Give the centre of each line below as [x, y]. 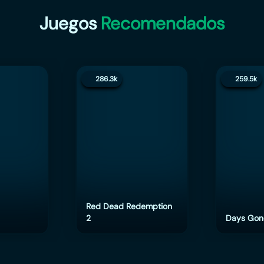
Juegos [70, 23]
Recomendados [163, 23]
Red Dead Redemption [129, 206]
